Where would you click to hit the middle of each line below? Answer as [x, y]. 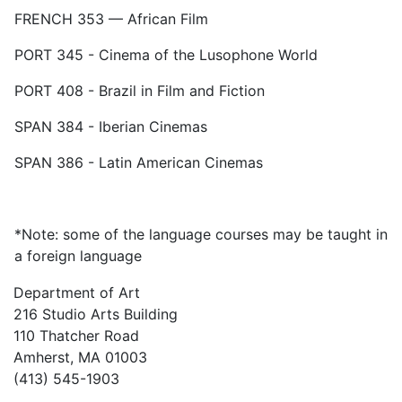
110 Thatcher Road [76, 336]
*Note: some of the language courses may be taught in [201, 234]
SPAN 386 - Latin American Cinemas [139, 162]
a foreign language [78, 256]
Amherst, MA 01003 [80, 357]
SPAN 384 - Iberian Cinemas [111, 127]
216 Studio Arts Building [96, 314]
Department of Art [77, 293]
